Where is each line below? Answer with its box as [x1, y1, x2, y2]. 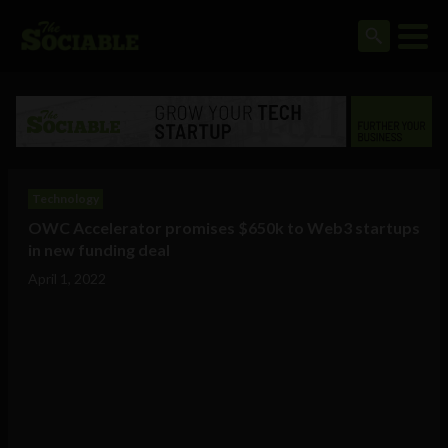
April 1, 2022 [28, 270, 106, 288]
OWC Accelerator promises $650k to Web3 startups [28, 218, 420, 238]
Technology [32, 191, 99, 207]
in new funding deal [28, 240, 170, 260]
